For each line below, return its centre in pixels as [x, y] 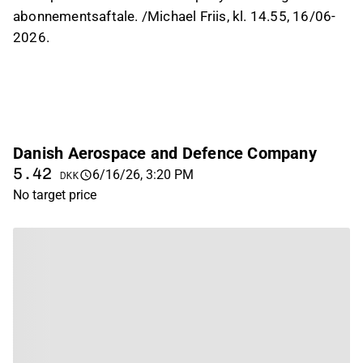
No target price [55, 195]
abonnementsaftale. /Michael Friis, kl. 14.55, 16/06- [175, 16]
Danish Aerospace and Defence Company [165, 153]
